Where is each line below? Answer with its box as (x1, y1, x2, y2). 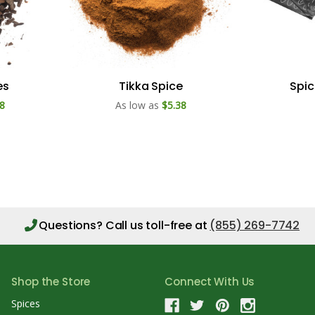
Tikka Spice (119, 77, 183, 94)
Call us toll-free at (105, 217, 210, 233)
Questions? (39, 217, 105, 233)
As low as (115, 98, 159, 112)
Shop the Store (11, 274, 91, 289)
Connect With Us (165, 274, 255, 289)
